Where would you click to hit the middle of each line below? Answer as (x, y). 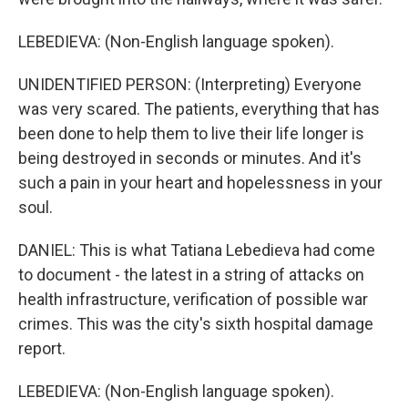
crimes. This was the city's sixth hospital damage (196, 324)
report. (42, 348)
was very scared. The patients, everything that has (199, 109)
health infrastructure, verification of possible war (193, 299)
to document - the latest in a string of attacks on (191, 275)
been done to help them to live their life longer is (191, 133)
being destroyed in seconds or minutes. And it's (190, 158)
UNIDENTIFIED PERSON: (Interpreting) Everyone (190, 84)
